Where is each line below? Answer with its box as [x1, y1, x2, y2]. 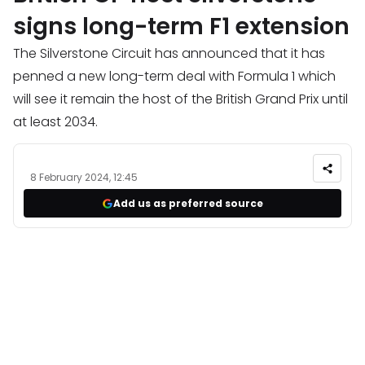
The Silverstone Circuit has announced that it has [13, 44, 325, 64]
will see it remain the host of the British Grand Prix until [13, 90, 348, 109]
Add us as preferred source [113, 196, 263, 210]
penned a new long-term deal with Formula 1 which [13, 67, 336, 86]
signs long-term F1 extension [13, 11, 350, 43]
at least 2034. [13, 112, 98, 132]
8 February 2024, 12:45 [30, 170, 138, 185]
